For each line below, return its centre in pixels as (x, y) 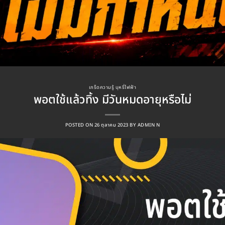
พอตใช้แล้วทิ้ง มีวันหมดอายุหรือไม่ (113, 99)
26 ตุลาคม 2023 (111, 125)
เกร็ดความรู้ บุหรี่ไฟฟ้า (113, 87)
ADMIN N (149, 125)
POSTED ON (80, 125)
